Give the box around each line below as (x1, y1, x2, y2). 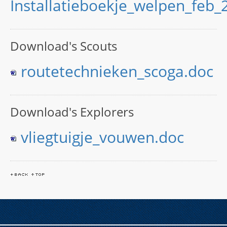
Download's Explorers (10, 103, 134, 120)
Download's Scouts (10, 37, 117, 54)
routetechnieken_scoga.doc (21, 61, 213, 82)
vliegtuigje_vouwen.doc (21, 127, 184, 147)
